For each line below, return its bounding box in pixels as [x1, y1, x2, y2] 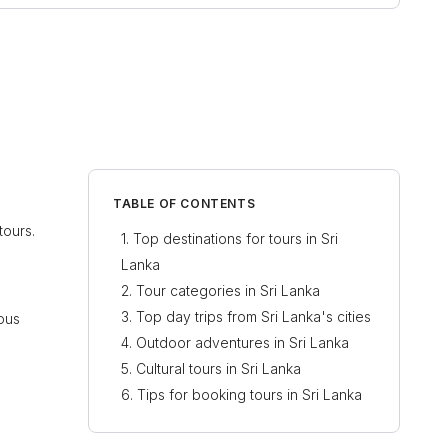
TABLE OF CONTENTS [113, 196, 256, 211]
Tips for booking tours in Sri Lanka [137, 386, 362, 403]
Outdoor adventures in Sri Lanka [136, 334, 349, 351]
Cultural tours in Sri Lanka [136, 360, 301, 377]
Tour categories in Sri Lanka [136, 282, 320, 299]
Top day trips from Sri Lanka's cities [136, 308, 371, 325]
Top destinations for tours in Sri [133, 230, 338, 247]
